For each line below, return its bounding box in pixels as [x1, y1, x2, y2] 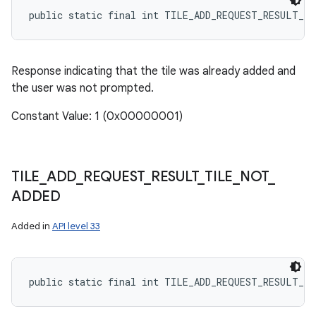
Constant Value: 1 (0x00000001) [11, 109, 183, 123]
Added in [11, 220, 52, 232]
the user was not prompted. [11, 81, 154, 95]
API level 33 [52, 220, 100, 232]
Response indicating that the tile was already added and [11, 64, 296, 78]
